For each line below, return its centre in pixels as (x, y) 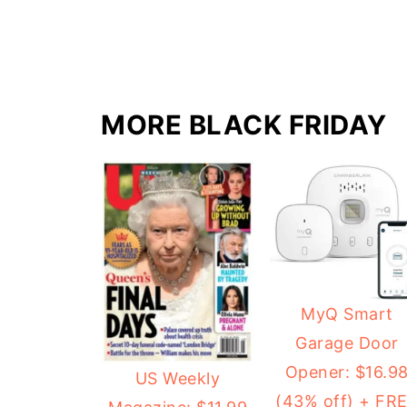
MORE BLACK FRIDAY (244, 124)
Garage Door (347, 342)
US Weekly (178, 379)
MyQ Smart (347, 313)
